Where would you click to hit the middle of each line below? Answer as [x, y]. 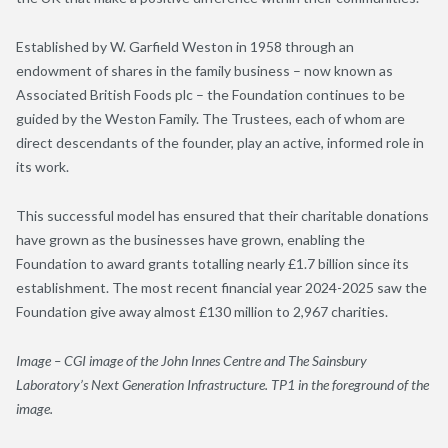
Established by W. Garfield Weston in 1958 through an [185, 46]
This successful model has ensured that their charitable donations [222, 215]
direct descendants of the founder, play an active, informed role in [220, 142]
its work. [42, 166]
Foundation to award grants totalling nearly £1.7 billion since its [212, 263]
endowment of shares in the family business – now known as [204, 70]
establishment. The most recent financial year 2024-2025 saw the [221, 287]
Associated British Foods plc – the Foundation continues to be [210, 94]
